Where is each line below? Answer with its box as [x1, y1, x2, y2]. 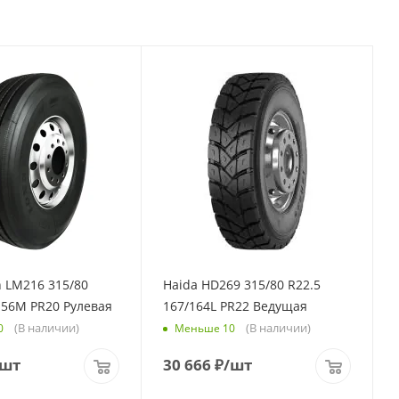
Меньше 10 [175, 321, 235, 337]
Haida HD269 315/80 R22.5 [163, 275, 321, 293]
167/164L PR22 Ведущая [163, 297, 307, 314]
